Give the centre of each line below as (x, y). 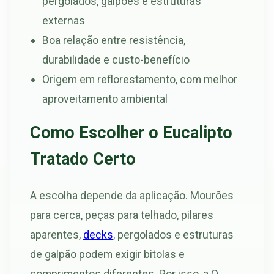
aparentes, (57, 235)
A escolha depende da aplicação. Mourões (132, 196)
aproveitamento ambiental (105, 98)
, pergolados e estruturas (173, 235)
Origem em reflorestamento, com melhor (140, 79)
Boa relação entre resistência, (114, 40)
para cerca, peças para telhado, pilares (122, 215)
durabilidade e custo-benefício (116, 59)
